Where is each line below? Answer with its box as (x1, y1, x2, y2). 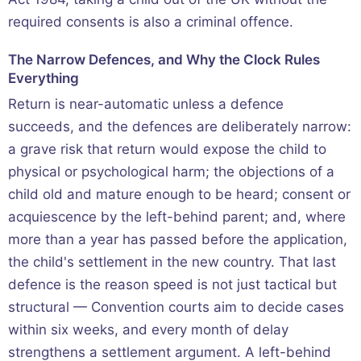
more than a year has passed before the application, (8, 231, 347, 248)
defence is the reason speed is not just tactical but (8, 276, 337, 293)
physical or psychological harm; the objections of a (8, 164, 334, 180)
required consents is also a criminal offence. (8, 13, 293, 30)
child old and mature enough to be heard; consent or (8, 186, 351, 203)
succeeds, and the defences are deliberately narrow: (8, 118, 351, 135)
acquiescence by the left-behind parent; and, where (8, 209, 346, 226)
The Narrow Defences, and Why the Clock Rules (8, 51, 320, 68)
